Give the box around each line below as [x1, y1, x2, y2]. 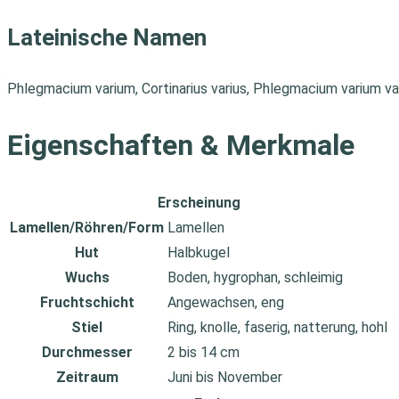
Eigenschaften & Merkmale [7, 127, 354, 162]
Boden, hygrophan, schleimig [167, 269, 343, 287]
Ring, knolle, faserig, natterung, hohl [167, 319, 387, 337]
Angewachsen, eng [167, 294, 284, 312]
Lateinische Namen [7, 24, 207, 51]
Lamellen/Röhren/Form [10, 219, 164, 237]
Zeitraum [55, 369, 118, 387]
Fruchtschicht [39, 294, 134, 312]
